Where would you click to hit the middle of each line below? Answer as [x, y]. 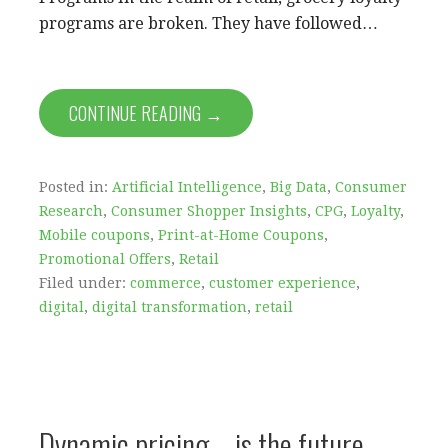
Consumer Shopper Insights [209, 210]
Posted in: [75, 186]
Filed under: [84, 282]
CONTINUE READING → [146, 112]
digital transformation [169, 306]
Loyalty [375, 210]
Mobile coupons [94, 234]
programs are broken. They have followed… [208, 23]
